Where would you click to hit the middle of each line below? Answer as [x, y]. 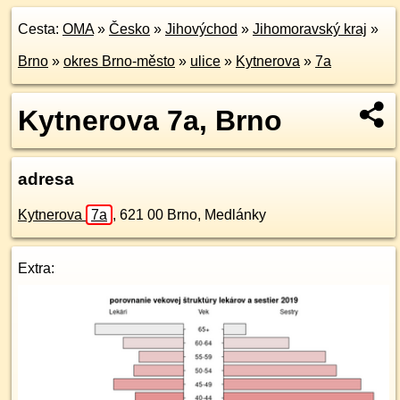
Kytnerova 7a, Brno [150, 121]
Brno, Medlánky [217, 215]
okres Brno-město [119, 61]
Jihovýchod [201, 29]
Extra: [36, 268]
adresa [46, 179]
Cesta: [40, 29]
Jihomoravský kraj [310, 29]
